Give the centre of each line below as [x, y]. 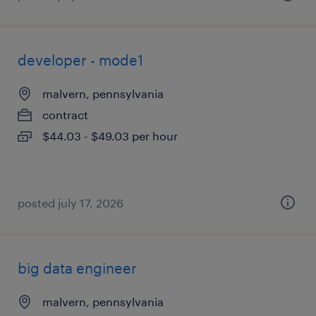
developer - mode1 [80, 60]
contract [65, 115]
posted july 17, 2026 [71, 203]
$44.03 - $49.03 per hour [110, 136]
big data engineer [77, 268]
